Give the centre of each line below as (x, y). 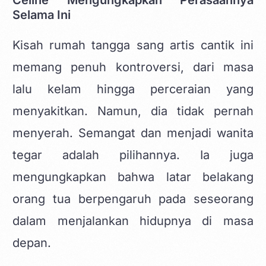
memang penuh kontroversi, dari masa (133, 67)
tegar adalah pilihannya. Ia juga (133, 155)
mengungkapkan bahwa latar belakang (133, 177)
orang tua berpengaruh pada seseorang (133, 199)
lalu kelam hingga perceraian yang (133, 89)
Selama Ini (42, 15)
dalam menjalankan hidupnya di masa (133, 221)
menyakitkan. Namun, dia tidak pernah (133, 111)
